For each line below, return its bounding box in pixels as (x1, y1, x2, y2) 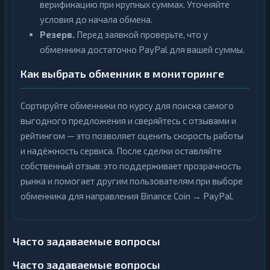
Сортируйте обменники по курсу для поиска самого (20, 100, 234, 111)
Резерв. (40, 29, 75, 40)
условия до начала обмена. (40, 14, 152, 25)
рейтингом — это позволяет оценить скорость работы (20, 130, 243, 141)
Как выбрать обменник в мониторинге (20, 67, 224, 80)
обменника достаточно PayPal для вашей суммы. (40, 44, 245, 55)
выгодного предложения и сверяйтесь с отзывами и (20, 115, 236, 126)
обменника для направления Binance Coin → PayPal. (20, 190, 234, 201)
